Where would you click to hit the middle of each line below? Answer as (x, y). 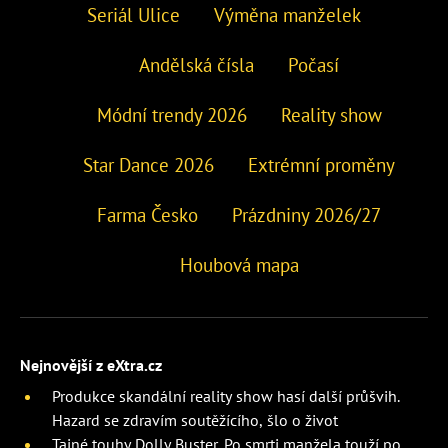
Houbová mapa (239, 264)
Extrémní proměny (321, 164)
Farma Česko (147, 214)
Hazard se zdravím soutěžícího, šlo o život (195, 419)
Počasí (313, 64)
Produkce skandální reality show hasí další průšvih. (226, 395)
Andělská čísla (196, 64)
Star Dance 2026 (148, 164)
